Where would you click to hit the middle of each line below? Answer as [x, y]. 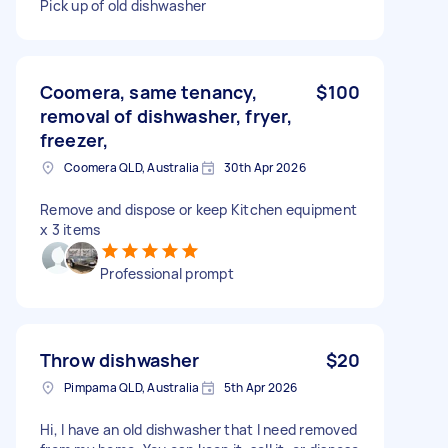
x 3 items [70, 229]
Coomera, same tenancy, [149, 91]
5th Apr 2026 [260, 387]
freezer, [74, 139]
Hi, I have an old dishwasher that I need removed [198, 429]
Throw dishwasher [120, 359]
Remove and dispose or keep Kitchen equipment [198, 209]
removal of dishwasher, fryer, [166, 115]
